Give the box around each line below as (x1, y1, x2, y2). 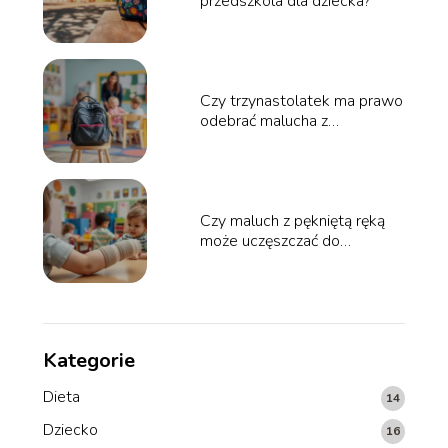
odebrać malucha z (199, 110, 328, 133)
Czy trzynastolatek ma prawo (199, 90, 403, 113)
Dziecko (42, 419, 98, 442)
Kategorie (42, 347, 135, 375)
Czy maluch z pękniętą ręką (199, 210, 385, 233)
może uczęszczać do (199, 230, 340, 253)
